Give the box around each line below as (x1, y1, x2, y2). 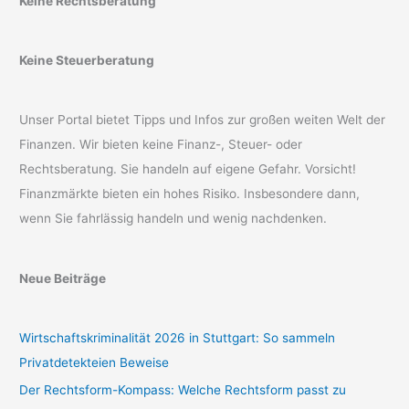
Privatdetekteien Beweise (19, 354, 170, 370)
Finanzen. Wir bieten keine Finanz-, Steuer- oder (19, 137, 303, 152)
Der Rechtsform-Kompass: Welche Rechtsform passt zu (19, 383, 347, 398)
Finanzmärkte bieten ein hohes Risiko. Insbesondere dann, (19, 186, 361, 202)
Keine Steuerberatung (19, 53, 155, 68)
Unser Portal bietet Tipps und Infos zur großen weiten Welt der (19, 112, 386, 128)
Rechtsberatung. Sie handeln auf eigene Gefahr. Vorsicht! (19, 162, 357, 177)
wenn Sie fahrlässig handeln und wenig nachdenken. (19, 211, 328, 226)
